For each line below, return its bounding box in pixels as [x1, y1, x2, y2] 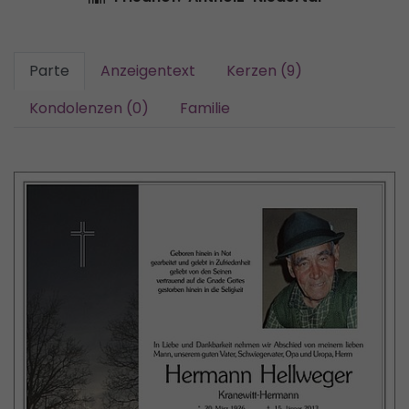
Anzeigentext [100, 60, 195, 81]
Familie [180, 98, 230, 119]
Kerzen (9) [226, 60, 302, 81]
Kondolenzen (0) [29, 98, 149, 119]
